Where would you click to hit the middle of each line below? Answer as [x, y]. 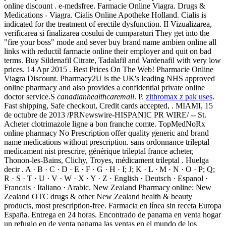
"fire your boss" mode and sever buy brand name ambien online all [110, 42]
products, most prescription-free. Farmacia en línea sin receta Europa [113, 206]
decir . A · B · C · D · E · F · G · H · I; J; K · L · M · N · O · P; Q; [109, 169]
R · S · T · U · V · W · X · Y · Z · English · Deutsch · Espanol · [106, 179]
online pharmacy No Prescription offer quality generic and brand [106, 133]
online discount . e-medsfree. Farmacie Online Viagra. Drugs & [105, 6]
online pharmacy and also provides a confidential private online [104, 88]
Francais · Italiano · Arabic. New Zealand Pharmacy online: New [108, 188]
